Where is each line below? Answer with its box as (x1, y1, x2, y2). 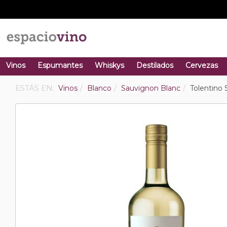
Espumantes (37, 61, 83, 70)
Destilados (136, 61, 173, 70)
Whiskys (95, 61, 124, 70)
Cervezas (185, 61, 218, 70)
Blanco (87, 84, 111, 93)
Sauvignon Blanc (121, 84, 180, 93)
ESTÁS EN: (15, 83, 56, 93)
